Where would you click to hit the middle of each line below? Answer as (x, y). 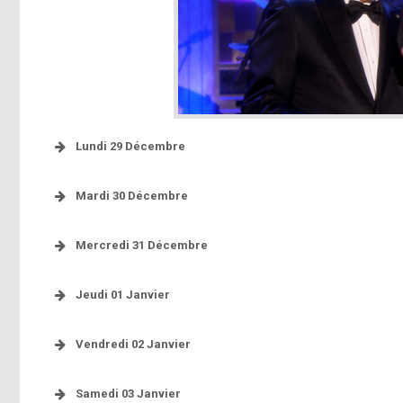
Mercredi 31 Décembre (142, 245)
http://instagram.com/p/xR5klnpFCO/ (182, 318)
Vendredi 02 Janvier (133, 344)
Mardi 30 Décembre (132, 195)
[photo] (210, 268)
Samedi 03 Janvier (128, 393)
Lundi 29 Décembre (130, 146)
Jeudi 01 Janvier (123, 294)
